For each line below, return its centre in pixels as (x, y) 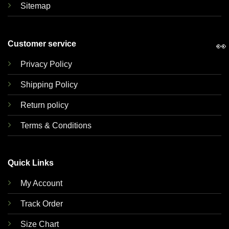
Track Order (41, 204)
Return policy (44, 105)
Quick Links (30, 163)
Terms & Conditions (56, 125)
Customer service (42, 43)
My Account (41, 184)
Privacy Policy (46, 64)
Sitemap (35, 6)
